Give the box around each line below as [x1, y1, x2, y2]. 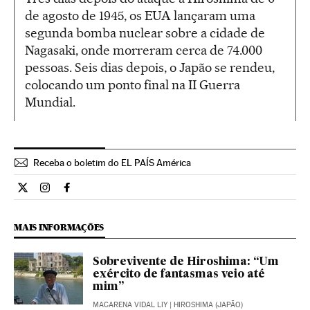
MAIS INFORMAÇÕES [14, 222, 104, 233]
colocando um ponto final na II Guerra [25, 77, 240, 93]
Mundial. [25, 94, 75, 111]
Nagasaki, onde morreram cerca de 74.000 [25, 42, 262, 59]
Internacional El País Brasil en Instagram [44, 186, 237, 200]
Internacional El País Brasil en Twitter [22, 186, 199, 200]
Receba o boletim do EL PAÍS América [33, 157, 191, 169]
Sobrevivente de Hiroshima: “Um [93, 257, 279, 268]
